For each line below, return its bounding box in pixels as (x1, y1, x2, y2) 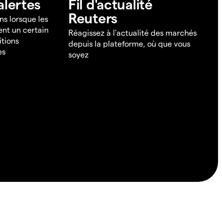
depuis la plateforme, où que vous (68, 39, 190, 49)
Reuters (68, 9, 118, 26)
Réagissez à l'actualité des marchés (68, 28, 197, 38)
